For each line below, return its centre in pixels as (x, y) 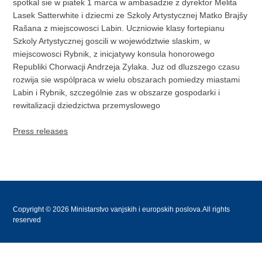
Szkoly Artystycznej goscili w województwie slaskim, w (112, 41)
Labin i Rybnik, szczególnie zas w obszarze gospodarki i (117, 92)
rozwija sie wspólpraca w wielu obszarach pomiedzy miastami (127, 79)
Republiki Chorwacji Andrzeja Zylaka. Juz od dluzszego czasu (127, 66)
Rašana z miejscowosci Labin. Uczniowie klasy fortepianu (119, 28)
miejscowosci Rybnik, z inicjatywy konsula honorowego (114, 54)
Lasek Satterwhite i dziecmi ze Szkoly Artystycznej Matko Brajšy (130, 15)
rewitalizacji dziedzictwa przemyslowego (87, 105)
